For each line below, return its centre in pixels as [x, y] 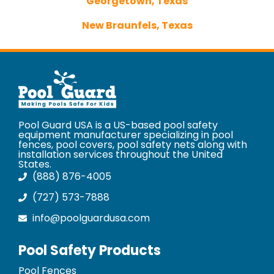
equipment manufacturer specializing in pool [126, 135]
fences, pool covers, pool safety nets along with [133, 144]
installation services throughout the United [120, 154]
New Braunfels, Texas [137, 25]
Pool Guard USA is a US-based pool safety [118, 125]
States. [35, 164]
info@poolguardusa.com [91, 218]
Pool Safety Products [90, 250]
